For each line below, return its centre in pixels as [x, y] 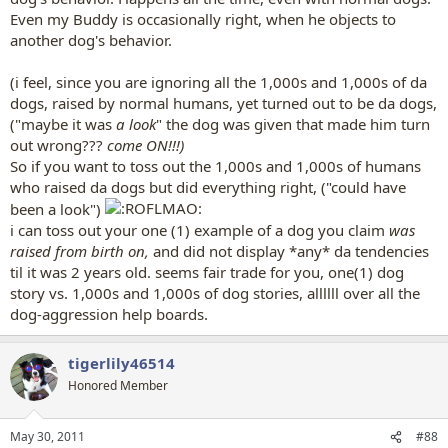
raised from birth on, [81, 250]
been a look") [57, 208]
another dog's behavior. [91, 39]
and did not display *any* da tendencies [291, 250]
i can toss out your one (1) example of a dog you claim [199, 229]
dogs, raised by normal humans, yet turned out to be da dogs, [223, 102]
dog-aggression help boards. [109, 313]
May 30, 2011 [47, 436]
